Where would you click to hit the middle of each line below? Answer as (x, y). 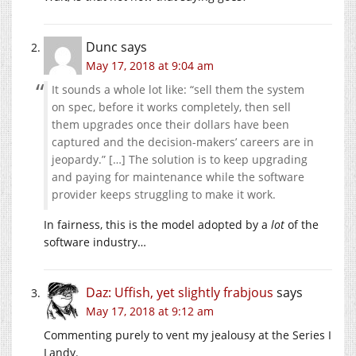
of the (302, 225)
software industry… (95, 242)
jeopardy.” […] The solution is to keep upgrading (180, 160)
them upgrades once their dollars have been (170, 125)
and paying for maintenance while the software (178, 177)
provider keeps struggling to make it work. (164, 195)
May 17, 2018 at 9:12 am (150, 311)
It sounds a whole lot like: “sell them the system (178, 90)
